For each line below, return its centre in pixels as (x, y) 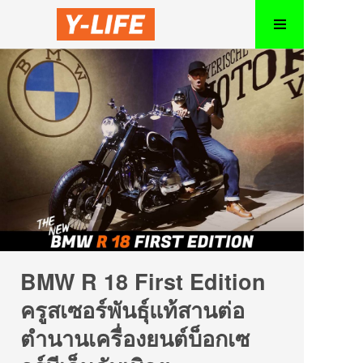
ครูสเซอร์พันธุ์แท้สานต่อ (132, 310)
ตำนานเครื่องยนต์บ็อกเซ (135, 338)
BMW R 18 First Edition (143, 282)
